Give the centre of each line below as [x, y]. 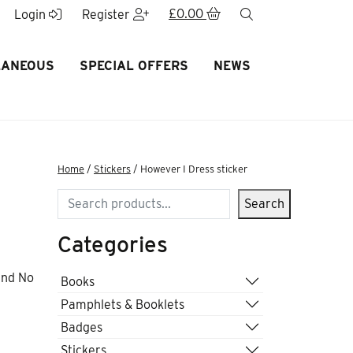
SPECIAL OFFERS [134, 66]
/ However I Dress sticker [189, 169]
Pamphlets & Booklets [123, 304]
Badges [82, 327]
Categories [113, 244]
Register [107, 15]
